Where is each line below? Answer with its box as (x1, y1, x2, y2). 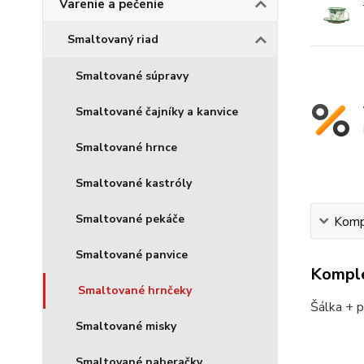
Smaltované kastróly (76, 175, 192, 191)
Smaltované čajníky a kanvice (76, 104, 238, 119)
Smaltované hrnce (76, 140, 177, 155)
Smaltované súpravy (76, 68, 188, 84)
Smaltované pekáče (76, 211, 184, 227)
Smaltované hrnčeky (78, 283, 192, 298)
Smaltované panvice (76, 247, 188, 262)
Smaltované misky (76, 318, 176, 334)
